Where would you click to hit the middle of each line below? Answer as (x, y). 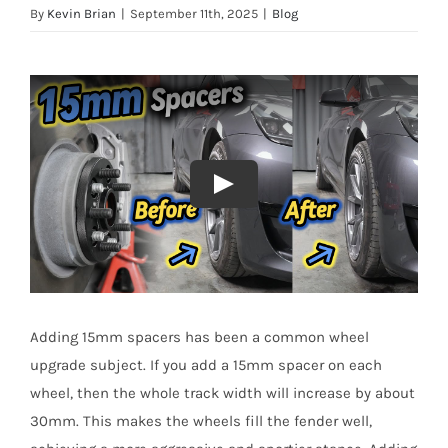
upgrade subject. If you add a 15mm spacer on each (205, 365)
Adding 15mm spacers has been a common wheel (199, 337)
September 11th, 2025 (194, 13)
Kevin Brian (81, 13)
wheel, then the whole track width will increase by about (222, 393)
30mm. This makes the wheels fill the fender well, (200, 421)
